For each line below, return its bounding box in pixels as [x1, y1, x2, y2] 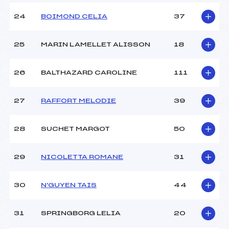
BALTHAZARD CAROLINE [41, 70, 137, 76]
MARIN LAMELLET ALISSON [41, 41, 150, 48]
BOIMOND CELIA [41, 13, 107, 20]
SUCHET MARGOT [41, 126, 110, 132]
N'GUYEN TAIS [41, 182, 97, 189]
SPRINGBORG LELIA [41, 210, 121, 217]
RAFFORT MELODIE [41, 98, 116, 104]
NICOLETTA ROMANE [41, 154, 123, 161]
